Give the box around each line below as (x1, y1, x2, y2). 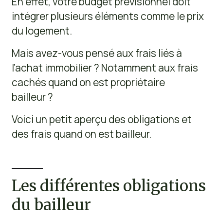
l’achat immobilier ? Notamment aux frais (11, 60, 198, 74)
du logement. (11, 23, 72, 37)
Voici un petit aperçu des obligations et (11, 112, 192, 126)
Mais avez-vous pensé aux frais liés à (11, 46, 182, 60)
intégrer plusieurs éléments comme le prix (11, 9, 204, 23)
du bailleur (11, 195, 91, 215)
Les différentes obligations (11, 176, 206, 196)
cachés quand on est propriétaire (11, 75, 165, 89)
